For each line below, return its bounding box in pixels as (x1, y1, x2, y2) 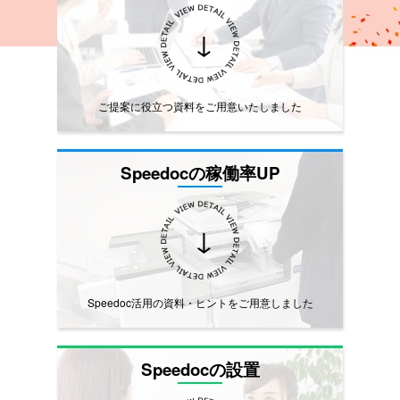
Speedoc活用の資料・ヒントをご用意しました (87, 295, 313, 310)
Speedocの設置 (140, 357, 260, 381)
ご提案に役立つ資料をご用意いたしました (98, 98, 302, 113)
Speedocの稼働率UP (120, 161, 280, 185)
